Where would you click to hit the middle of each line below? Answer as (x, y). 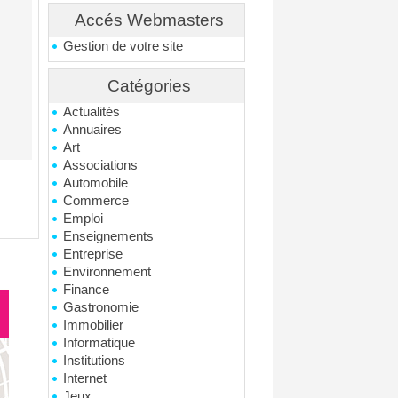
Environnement (107, 272)
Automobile (96, 183)
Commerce (96, 201)
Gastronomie (101, 307)
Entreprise (93, 254)
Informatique (99, 343)
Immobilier (94, 325)
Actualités (92, 112)
